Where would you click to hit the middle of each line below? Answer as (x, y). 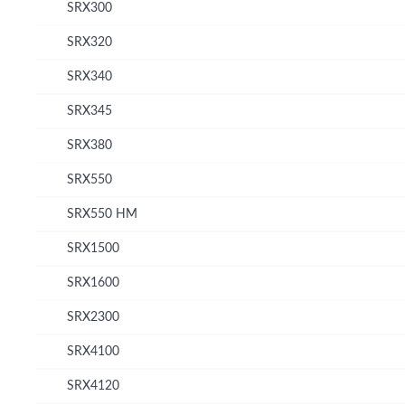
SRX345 (89, 111)
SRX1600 (93, 283)
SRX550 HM (102, 214)
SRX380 (89, 145)
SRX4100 (93, 351)
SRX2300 (93, 317)
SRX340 (89, 76)
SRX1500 (93, 248)
